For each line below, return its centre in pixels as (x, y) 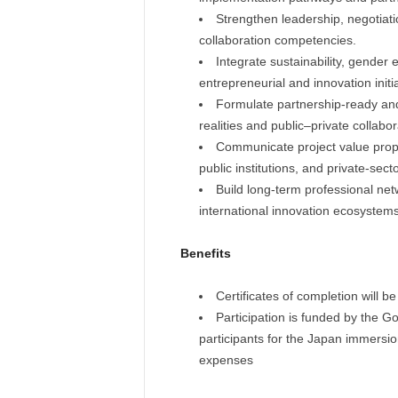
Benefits (205, 253)
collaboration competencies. (277, 40)
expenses (226, 360)
